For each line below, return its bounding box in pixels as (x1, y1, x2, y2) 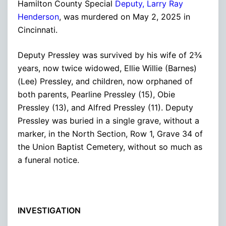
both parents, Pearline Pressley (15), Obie (18, 89, 175, 99)
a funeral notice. (18, 154, 79, 165)
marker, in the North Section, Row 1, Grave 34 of (18, 128, 203, 139)
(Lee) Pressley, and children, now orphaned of (18, 76, 193, 86)
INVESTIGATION (18, 205, 81, 215)
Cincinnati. (18, 24, 58, 35)
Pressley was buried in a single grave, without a (18, 115, 199, 126)
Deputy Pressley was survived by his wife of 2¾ (18, 49, 202, 60)
